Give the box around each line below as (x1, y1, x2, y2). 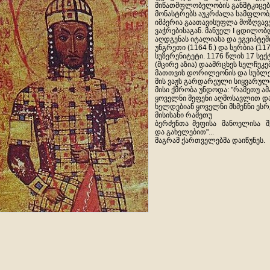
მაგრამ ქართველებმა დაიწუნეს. (155, 136, 265, 145)
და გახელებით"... (155, 128, 214, 136)
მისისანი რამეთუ (155, 111, 212, 119)
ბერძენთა (155, 119, 190, 128)
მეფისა (190, 119, 218, 128)
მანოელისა (220, 119, 262, 128)
